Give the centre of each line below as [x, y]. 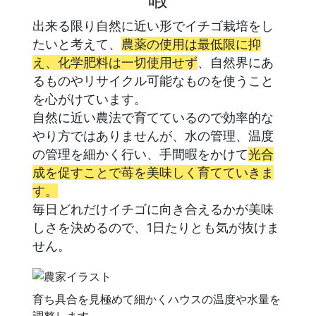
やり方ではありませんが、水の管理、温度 [153, 136]
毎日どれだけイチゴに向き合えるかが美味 [153, 209]
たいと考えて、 [77, 44]
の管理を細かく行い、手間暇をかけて [140, 154]
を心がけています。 [90, 99]
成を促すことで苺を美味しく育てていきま [153, 173]
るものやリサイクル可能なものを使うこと [153, 81]
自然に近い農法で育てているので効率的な [153, 118]
